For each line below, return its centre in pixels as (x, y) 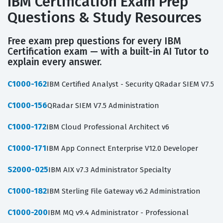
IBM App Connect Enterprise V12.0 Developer (122, 149)
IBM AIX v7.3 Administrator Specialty (110, 170)
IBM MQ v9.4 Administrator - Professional (118, 213)
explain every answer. (55, 62)
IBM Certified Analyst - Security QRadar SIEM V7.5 (130, 84)
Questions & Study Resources (105, 18)
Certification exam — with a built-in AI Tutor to (108, 52)
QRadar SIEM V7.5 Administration (103, 106)
